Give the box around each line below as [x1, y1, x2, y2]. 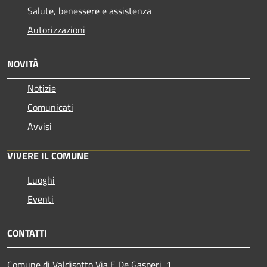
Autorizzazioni [27, 22, 85, 37]
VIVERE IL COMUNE [7, 148, 89, 163]
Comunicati [27, 100, 73, 114]
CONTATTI [7, 225, 47, 240]
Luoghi [27, 172, 55, 187]
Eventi [27, 191, 54, 206]
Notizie [27, 80, 56, 95]
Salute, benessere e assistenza [27, 3, 151, 18]
